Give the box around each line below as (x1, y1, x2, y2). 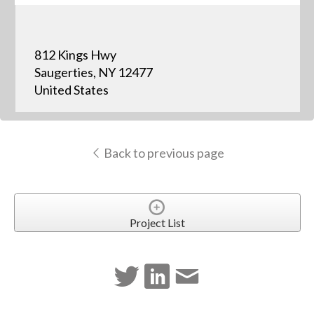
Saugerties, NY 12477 (34, 64, 153, 81)
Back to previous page (101, 145, 224, 161)
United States (34, 82, 109, 98)
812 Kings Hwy (34, 47, 116, 63)
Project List (129, 215, 185, 229)
